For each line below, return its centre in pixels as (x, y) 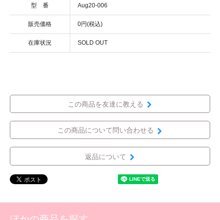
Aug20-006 (93, 5)
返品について (105, 156)
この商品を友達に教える (105, 104)
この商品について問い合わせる (105, 130)
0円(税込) (90, 24)
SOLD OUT (93, 42)
